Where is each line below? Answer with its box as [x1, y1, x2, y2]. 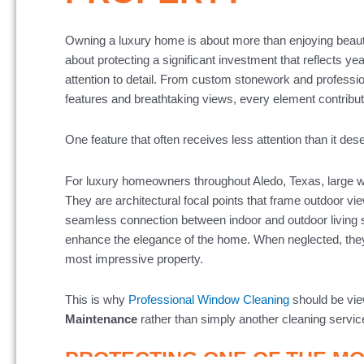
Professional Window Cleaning [128, 292, 289, 306]
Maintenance [65, 311, 137, 326]
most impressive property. [65, 251, 203, 266]
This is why [65, 292, 128, 306]
